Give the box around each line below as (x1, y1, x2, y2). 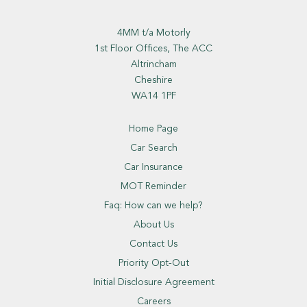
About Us (133, 219, 174, 230)
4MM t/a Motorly (116, 27, 191, 38)
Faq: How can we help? (104, 200, 203, 210)
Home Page (129, 123, 178, 134)
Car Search (130, 143, 177, 153)
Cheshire (134, 75, 173, 85)
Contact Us (130, 238, 177, 249)
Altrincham (130, 59, 177, 69)
